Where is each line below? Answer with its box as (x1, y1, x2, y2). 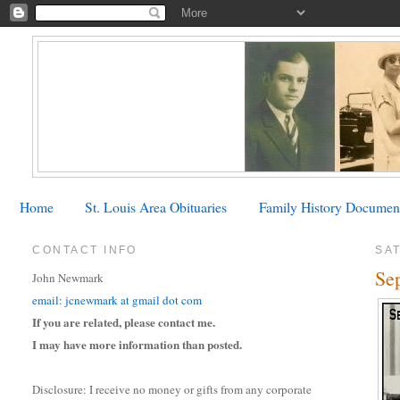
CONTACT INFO (32, 243, 137, 256)
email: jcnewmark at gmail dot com (32, 292, 203, 309)
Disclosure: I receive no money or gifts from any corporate (32, 381, 312, 398)
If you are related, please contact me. (32, 313, 216, 331)
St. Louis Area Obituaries (85, 196, 228, 216)
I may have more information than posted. (32, 336, 243, 354)
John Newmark (32, 270, 104, 287)
